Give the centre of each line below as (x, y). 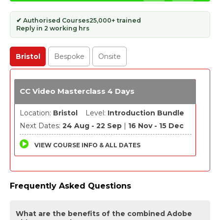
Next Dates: (41, 125)
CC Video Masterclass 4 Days (77, 91)
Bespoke (69, 56)
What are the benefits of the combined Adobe (104, 213)
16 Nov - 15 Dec (156, 125)
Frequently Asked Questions (70, 186)
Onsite (109, 56)
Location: (36, 113)
